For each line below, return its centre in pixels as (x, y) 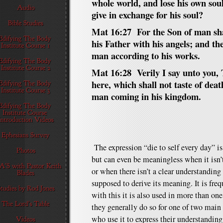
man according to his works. (146, 56)
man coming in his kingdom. (146, 96)
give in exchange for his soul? (147, 15)
